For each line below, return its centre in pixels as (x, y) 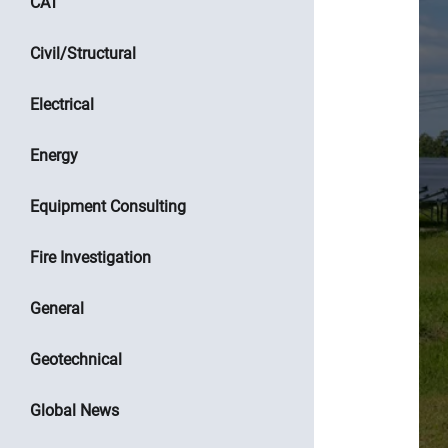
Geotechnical (76, 359)
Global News (74, 410)
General (57, 308)
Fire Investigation (90, 257)
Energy (54, 155)
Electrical (62, 104)
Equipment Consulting (108, 206)
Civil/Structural (83, 53)
